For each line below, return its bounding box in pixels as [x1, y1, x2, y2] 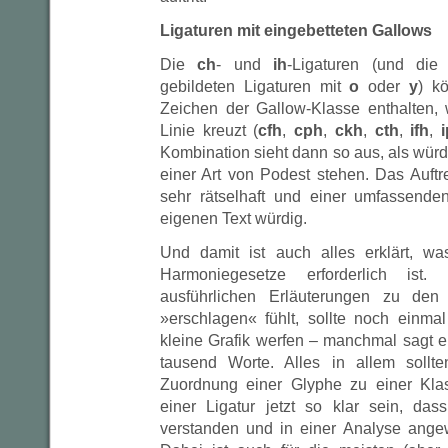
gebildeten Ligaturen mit [160, 78, 350, 95]
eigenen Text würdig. [160, 210, 307, 227]
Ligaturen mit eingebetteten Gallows [160, 22, 432, 39]
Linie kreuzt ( [160, 122, 259, 139]
